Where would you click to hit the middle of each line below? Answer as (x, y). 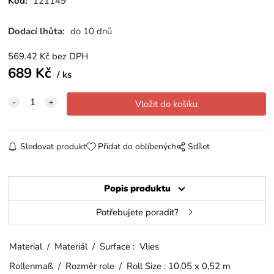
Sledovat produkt (53, 146)
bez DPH (70, 56)
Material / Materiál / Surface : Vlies (84, 246)
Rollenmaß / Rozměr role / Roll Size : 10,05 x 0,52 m (120, 266)
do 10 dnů (91, 31)
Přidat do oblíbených (137, 146)
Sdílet (199, 146)
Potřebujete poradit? (137, 212)
